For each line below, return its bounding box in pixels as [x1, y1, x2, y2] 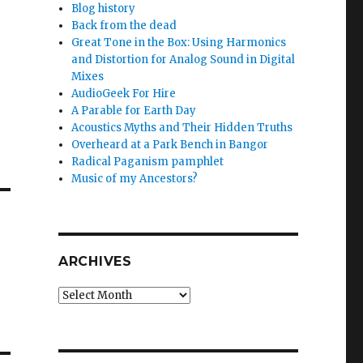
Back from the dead [71, 18, 177, 32]
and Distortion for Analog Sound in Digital [71, 52, 296, 66]
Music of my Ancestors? [71, 171, 199, 186]
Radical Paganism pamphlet [71, 154, 224, 169]
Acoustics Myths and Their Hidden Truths [71, 120, 293, 135]
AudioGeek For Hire [71, 86, 177, 100]
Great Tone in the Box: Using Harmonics [71, 35, 287, 49]
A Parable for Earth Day [71, 103, 197, 117]
